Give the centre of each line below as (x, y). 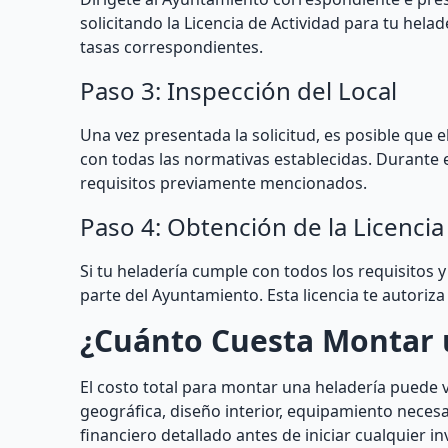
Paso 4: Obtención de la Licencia (262, 226)
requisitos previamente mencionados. (223, 183)
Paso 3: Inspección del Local (238, 90)
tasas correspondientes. (171, 47)
